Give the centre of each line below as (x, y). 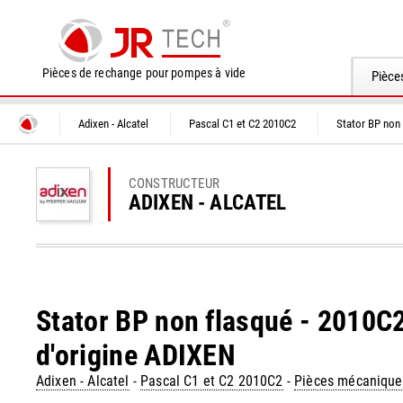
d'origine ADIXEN (136, 355)
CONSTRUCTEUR (174, 184)
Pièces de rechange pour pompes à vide (144, 73)
